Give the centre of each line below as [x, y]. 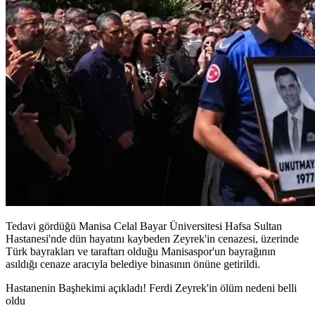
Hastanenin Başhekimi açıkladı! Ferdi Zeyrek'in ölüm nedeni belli [151, 288]
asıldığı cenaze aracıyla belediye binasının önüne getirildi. [133, 264]
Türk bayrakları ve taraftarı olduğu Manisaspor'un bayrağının [141, 251]
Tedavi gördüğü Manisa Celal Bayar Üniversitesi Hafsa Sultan [144, 226]
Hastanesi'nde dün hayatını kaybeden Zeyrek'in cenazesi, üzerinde [152, 238]
